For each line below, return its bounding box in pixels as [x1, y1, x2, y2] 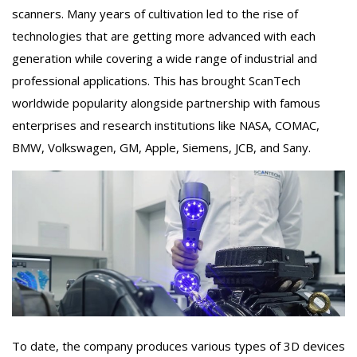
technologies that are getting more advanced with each [12, 28, 316, 44]
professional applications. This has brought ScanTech [12, 73, 300, 88]
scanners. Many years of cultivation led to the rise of [12, 6, 298, 22]
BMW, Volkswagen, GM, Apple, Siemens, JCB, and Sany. [12, 139, 311, 155]
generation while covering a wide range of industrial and [12, 50, 317, 66]
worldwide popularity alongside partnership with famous [12, 95, 320, 111]
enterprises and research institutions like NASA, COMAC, [12, 117, 320, 133]
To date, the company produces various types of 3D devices [12, 337, 345, 354]
